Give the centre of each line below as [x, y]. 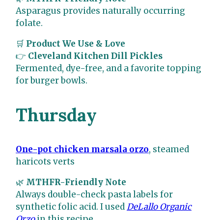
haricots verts [45, 162]
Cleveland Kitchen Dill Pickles [95, 56]
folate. [29, 23]
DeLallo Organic [159, 207]
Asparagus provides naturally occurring [100, 11]
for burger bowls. [52, 81]
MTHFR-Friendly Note [76, 182]
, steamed [169, 150]
